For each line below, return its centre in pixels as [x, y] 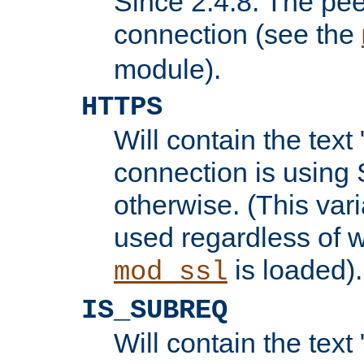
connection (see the [238, 34]
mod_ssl [171, 272]
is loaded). [295, 269]
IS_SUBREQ [154, 310]
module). [167, 69]
